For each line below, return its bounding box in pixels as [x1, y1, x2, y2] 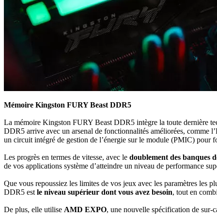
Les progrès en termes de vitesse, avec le [4, 153, 129, 161]
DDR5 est [4, 188, 37, 196]
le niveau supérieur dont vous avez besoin [37, 188, 172, 196]
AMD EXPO [64, 205, 107, 214]
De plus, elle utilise [4, 205, 64, 214]
